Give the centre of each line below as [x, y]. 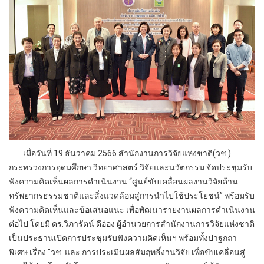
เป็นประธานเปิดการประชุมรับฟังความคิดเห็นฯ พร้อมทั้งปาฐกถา [123, 238]
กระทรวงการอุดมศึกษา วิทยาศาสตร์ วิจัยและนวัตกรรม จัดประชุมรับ [131, 168]
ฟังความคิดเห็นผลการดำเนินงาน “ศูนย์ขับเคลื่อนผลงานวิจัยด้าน [123, 182]
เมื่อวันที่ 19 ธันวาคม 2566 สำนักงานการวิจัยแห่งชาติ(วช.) [120, 154]
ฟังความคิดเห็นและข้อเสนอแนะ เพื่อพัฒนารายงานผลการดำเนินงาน [132, 210]
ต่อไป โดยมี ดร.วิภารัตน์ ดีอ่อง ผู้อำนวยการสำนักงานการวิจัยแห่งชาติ [132, 224]
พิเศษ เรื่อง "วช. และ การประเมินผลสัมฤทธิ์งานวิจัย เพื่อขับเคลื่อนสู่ [127, 253]
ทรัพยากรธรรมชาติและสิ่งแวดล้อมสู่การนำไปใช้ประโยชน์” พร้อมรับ [132, 196]
